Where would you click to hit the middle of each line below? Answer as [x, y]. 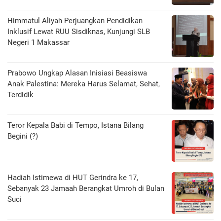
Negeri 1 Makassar [38, 43]
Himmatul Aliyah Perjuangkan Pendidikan [75, 21]
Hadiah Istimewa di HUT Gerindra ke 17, [73, 178]
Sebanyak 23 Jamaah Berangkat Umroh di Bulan [86, 189]
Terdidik [20, 95]
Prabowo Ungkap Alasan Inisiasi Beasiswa [77, 73]
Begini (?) [23, 136]
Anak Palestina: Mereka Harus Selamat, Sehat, [84, 84]
